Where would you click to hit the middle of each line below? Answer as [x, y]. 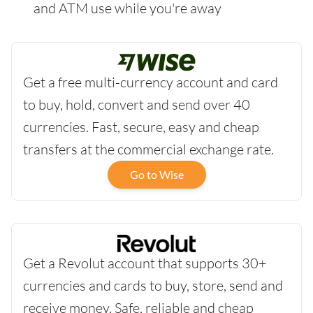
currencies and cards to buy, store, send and [153, 286]
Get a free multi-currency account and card [151, 82]
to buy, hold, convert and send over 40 [137, 105]
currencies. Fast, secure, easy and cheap [141, 127]
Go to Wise [156, 175]
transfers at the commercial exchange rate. [148, 150]
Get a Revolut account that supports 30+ [145, 263]
